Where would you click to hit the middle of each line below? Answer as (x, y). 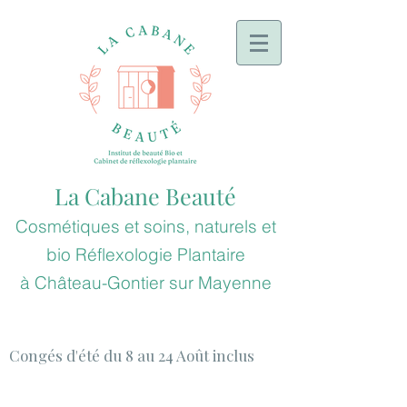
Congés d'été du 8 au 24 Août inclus (132, 355)
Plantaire (208, 254)
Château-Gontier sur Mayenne (153, 283)
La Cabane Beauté (145, 196)
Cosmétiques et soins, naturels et (145, 226)
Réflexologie (124, 254)
